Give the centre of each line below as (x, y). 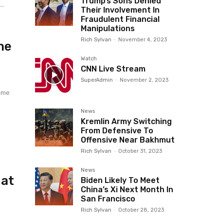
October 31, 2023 (140, 151)
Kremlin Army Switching (126, 122)
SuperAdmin (97, 80)
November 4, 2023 (143, 40)
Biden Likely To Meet (120, 181)
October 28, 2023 (141, 210)
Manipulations (108, 29)
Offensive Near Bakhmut (128, 140)
